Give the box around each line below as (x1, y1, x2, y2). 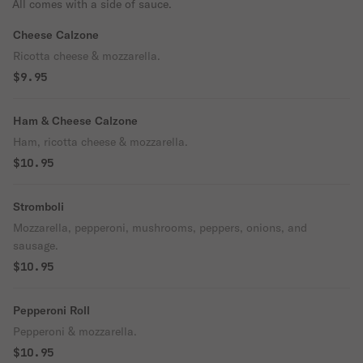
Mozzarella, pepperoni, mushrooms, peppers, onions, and (13, 220, 307, 235)
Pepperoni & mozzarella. (13, 324, 137, 339)
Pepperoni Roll (13, 303, 90, 318)
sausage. (13, 238, 58, 253)
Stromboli (13, 199, 64, 214)
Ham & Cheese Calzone (13, 113, 138, 128)
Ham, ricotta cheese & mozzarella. (13, 135, 188, 149)
